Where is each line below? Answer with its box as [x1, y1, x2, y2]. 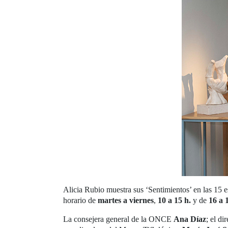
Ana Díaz [174, 215, 206, 224]
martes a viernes [98, 196, 154, 205]
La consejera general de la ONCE [63, 215, 174, 224]
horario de [63, 196, 98, 205]
